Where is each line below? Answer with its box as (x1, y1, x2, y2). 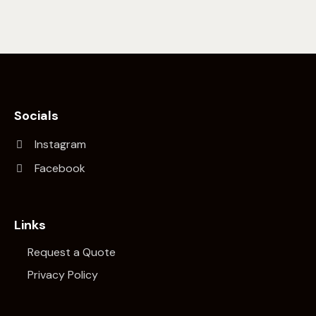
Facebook (34, 160, 85, 176)
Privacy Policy (28, 267, 99, 282)
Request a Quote (28, 244, 116, 260)
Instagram (34, 136, 86, 152)
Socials (14, 107, 59, 124)
